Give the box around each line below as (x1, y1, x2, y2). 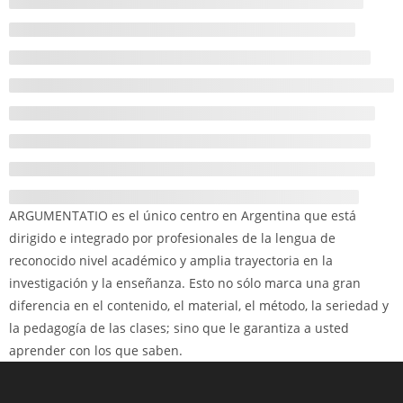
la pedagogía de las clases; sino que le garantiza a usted (9, 319, 349, 336)
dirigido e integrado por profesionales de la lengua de (9, 229, 336, 246)
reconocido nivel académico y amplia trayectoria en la (9, 252, 333, 269)
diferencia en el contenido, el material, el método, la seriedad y (9, 297, 389, 314)
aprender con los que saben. (9, 342, 183, 359)
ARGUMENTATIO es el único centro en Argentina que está (9, 207, 356, 224)
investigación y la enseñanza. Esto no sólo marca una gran (9, 274, 361, 291)
